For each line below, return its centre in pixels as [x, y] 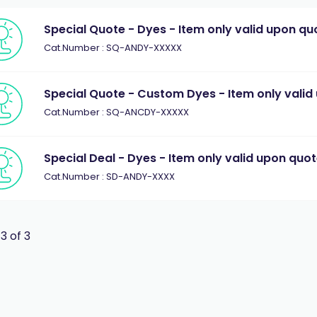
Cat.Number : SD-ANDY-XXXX [110, 177]
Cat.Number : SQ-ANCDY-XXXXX [117, 112]
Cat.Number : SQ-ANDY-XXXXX [113, 48]
